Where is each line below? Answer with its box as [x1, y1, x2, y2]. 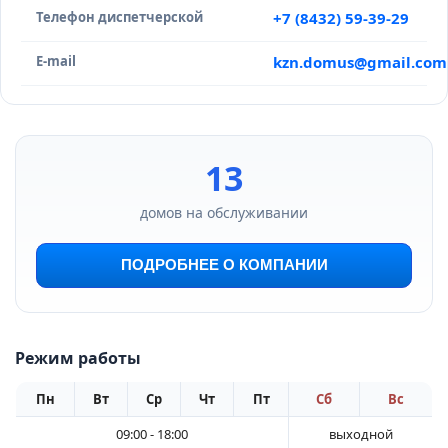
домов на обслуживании [140, 203, 308, 222]
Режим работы [15, 347, 141, 369]
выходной [328, 425, 393, 443]
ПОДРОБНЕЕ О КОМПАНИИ [120, 256, 328, 274]
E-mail [36, 52, 76, 70]
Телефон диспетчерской [36, 8, 203, 26]
